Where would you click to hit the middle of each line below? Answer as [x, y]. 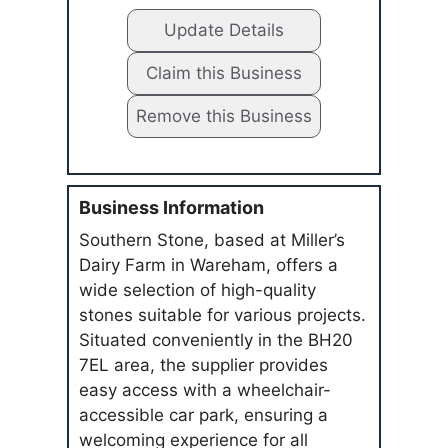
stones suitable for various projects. [223, 315]
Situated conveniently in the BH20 [216, 340]
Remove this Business [224, 116]
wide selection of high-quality [198, 290]
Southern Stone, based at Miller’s [212, 240]
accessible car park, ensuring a [204, 415]
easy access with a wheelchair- [205, 390]
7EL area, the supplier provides [204, 365]
